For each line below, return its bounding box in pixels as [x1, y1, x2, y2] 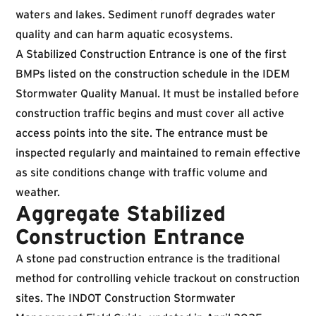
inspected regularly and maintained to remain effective [16, 146, 300, 159]
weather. [16, 186, 60, 198]
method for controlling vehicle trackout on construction [16, 272, 300, 284]
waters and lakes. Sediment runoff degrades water [16, 8, 276, 20]
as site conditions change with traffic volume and [16, 166, 267, 178]
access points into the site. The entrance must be [16, 126, 268, 139]
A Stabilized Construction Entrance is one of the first [16, 47, 286, 60]
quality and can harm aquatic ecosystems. [16, 28, 233, 40]
